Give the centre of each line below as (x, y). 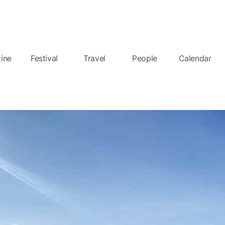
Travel (94, 58)
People (145, 58)
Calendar (195, 58)
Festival (44, 58)
